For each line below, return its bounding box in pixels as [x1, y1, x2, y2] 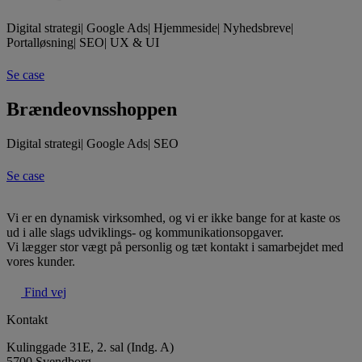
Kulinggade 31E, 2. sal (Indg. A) [6, 339, 174, 354]
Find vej [24, 284, 66, 299]
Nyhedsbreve [223, 20, 291, 35]
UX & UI [110, 35, 159, 49]
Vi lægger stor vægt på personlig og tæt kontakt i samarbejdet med [6, 239, 343, 254]
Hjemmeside [154, 20, 217, 35]
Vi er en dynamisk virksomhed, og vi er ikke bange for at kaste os [6, 210, 340, 225]
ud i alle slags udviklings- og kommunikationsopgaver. [6, 225, 284, 239]
